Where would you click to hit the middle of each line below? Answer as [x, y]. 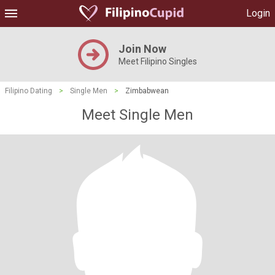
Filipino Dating [29, 91]
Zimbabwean [147, 91]
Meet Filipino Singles [158, 61]
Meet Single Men [137, 115]
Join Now [142, 49]
